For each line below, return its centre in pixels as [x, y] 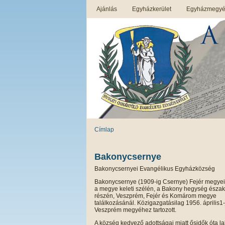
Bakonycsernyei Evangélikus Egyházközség [155, 168]
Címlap [104, 130]
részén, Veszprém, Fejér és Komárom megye [155, 196]
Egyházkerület [152, 9]
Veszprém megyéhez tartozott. [135, 210]
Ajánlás [107, 9]
